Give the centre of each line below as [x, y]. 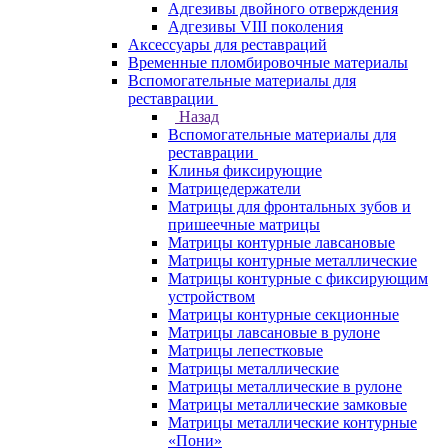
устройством [211, 296]
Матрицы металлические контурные [292, 422]
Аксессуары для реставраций [227, 44]
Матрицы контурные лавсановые [281, 242]
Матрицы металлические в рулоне [285, 386]
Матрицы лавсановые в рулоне [274, 332]
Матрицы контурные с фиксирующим [298, 278]
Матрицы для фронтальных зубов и [289, 206]
